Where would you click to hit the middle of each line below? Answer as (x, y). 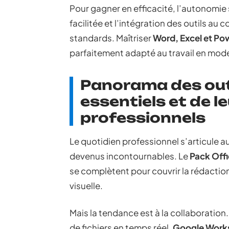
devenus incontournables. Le (130, 156)
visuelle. (86, 186)
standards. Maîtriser (111, 38)
